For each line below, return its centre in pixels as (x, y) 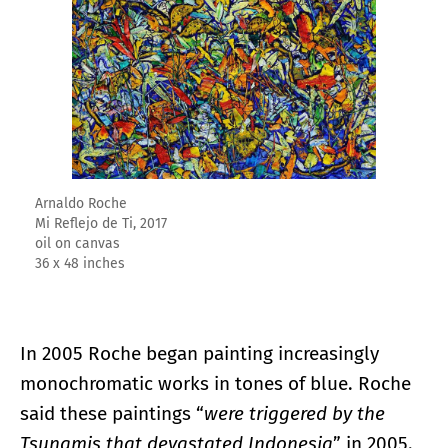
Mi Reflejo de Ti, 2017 (101, 224)
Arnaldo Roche (81, 204)
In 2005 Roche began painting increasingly (199, 353)
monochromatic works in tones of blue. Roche (215, 383)
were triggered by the (294, 413)
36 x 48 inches (80, 264)
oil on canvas (77, 244)
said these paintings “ (112, 413)
